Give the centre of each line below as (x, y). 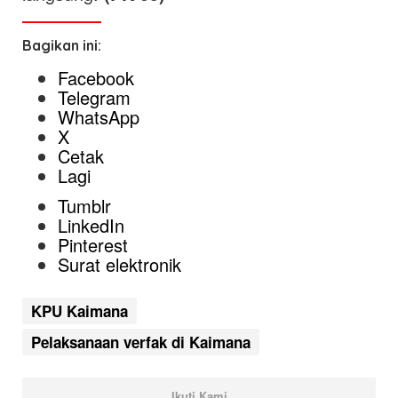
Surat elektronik (119, 264)
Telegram (94, 97)
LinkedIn (91, 225)
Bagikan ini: (62, 45)
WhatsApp (99, 117)
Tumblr (84, 205)
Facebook (96, 78)
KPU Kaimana (80, 311)
